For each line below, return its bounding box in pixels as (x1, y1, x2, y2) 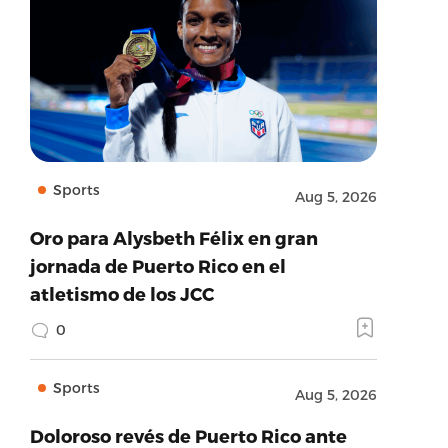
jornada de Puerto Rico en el (29, 255, 286, 276)
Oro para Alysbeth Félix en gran (29, 227, 318, 248)
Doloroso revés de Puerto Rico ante (29, 425, 347, 446)
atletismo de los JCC (29, 283, 214, 304)
